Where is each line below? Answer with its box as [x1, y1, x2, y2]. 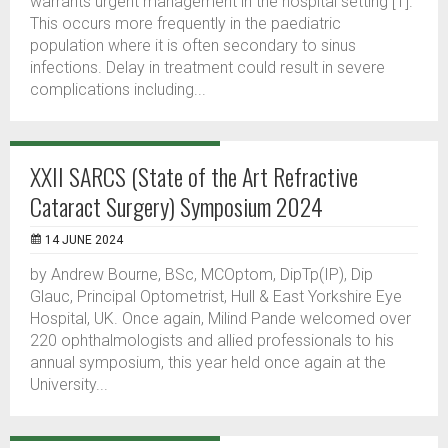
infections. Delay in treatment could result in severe [30, 58, 385, 77]
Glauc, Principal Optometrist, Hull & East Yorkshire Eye [30, 287, 402, 306]
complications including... [30, 80, 206, 99]
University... [30, 375, 108, 394]
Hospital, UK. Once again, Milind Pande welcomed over [30, 309, 411, 328]
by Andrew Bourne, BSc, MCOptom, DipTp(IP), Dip [30, 265, 373, 284]
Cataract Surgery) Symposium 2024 [30, 188, 323, 224]
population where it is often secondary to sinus [30, 36, 356, 55]
